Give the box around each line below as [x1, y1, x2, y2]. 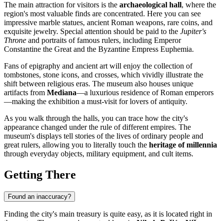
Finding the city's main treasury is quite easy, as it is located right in [4, 209, 212, 218]
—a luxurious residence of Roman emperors [76, 88, 214, 97]
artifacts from [4, 88, 47, 97]
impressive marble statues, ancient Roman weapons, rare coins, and [4, 18, 213, 27]
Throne [4, 36, 26, 44]
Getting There [4, 168, 76, 181]
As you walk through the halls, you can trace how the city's [4, 113, 188, 122]
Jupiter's [180, 27, 206, 36]
